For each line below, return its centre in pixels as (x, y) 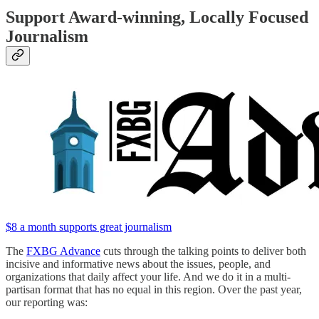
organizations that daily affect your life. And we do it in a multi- (148, 277)
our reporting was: (47, 303)
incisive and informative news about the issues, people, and (138, 264)
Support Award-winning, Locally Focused (157, 17)
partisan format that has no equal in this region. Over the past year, (154, 290)
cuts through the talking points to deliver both (203, 251)
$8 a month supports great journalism (89, 227)
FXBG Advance (63, 251)
